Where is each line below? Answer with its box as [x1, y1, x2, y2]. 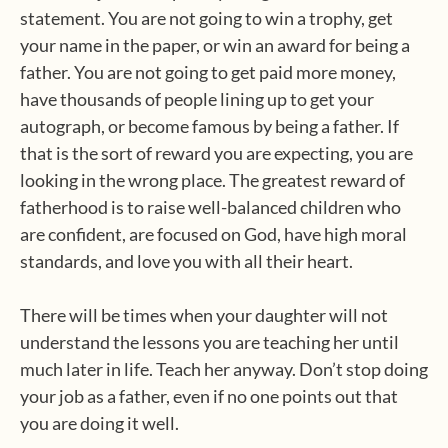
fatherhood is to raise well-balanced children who [20, 196, 401, 218]
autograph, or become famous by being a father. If [20, 115, 399, 137]
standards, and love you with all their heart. [20, 250, 353, 272]
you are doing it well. [20, 412, 179, 434]
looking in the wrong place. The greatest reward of [20, 169, 405, 191]
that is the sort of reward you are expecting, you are [20, 142, 413, 164]
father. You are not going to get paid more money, [20, 61, 396, 83]
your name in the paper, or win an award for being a [20, 34, 410, 56]
